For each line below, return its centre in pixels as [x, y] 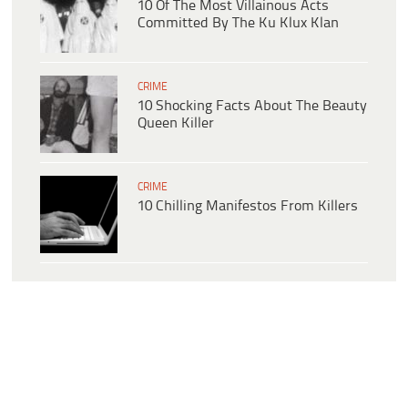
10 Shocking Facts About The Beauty [252, 107]
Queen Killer [176, 124]
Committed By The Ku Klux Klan [238, 24]
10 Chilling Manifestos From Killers [248, 207]
